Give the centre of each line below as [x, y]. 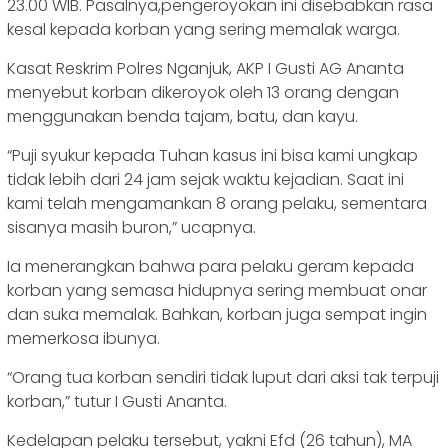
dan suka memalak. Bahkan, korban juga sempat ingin [217, 315]
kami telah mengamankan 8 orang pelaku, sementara [217, 204]
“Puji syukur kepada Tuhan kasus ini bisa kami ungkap [212, 156]
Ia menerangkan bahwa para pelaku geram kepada [210, 267]
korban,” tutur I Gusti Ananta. [117, 402]
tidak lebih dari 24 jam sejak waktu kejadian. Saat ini [205, 180]
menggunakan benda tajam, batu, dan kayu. [184, 117]
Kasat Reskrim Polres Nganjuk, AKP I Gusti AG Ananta [205, 69]
